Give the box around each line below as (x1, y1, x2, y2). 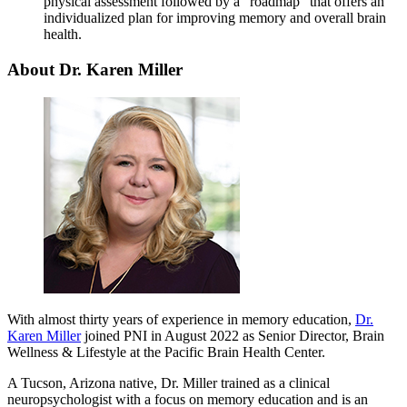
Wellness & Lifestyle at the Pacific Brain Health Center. (7, 343, 325, 360)
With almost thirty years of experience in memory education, (7, 311, 355, 327)
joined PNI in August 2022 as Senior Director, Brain (81, 327, 384, 343)
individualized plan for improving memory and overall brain (44, 10, 386, 26)
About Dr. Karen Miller (7, 59, 183, 79)
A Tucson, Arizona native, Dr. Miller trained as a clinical (7, 374, 330, 391)
